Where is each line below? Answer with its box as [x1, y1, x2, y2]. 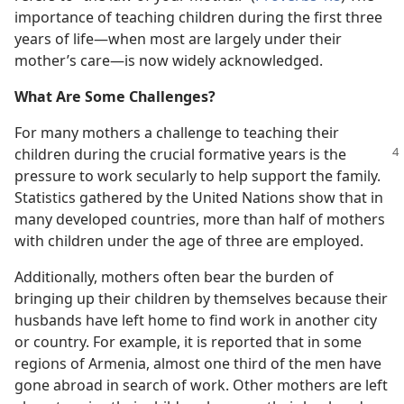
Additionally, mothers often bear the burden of [14, 267, 334, 287]
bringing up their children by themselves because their [14, 289, 388, 308]
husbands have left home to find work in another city [14, 310, 377, 330]
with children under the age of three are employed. [14, 231, 363, 251]
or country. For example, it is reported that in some [14, 332, 362, 352]
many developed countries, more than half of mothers [14, 209, 385, 229]
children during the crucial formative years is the [14, 144, 346, 164]
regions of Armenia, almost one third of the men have [14, 353, 381, 373]
